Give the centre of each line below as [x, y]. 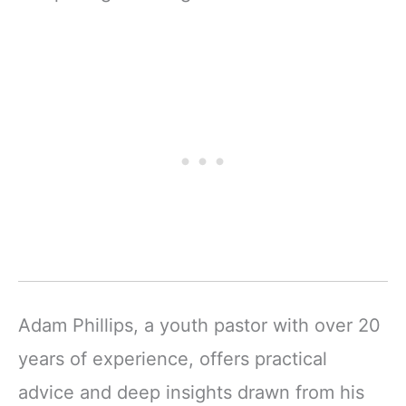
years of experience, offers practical [173, 359]
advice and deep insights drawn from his [191, 393]
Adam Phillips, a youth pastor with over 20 [199, 326]
